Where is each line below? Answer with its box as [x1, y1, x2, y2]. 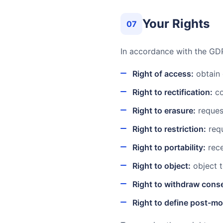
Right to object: [132, 161, 191, 171]
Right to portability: [132, 142, 206, 152]
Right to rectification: [132, 87, 213, 97]
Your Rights [142, 16, 210, 31]
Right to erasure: [132, 106, 196, 115]
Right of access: [132, 69, 194, 79]
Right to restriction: [132, 124, 206, 134]
